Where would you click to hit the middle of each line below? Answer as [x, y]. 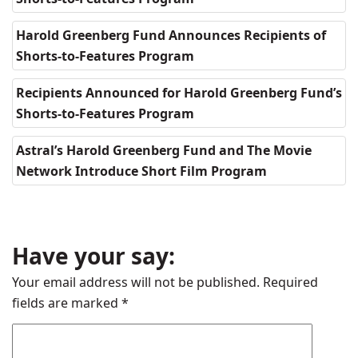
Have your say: [93, 256]
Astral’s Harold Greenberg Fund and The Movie [164, 150]
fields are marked [67, 303]
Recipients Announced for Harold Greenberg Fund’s [179, 93]
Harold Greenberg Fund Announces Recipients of [171, 35]
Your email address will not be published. [136, 282]
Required [289, 282]
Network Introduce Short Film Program [141, 171]
